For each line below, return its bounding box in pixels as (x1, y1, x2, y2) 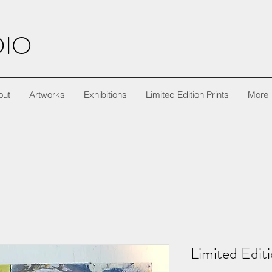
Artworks (29, 88, 65, 100)
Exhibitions (84, 88, 127, 100)
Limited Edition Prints (146, 88, 229, 100)
